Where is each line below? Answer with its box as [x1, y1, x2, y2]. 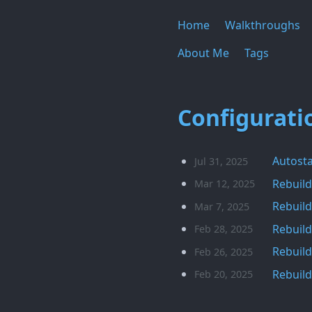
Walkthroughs [224, 17, 300, 33]
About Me [178, 45, 230, 61]
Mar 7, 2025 [194, 199, 250, 213]
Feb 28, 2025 [194, 222, 253, 236]
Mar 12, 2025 [194, 177, 256, 191]
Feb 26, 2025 [194, 244, 253, 258]
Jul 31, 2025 [194, 154, 249, 168]
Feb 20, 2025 [194, 267, 253, 281]
